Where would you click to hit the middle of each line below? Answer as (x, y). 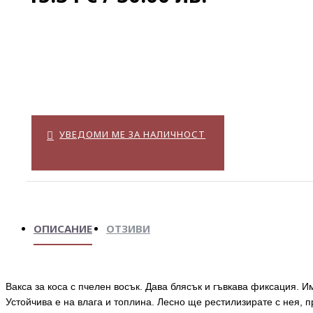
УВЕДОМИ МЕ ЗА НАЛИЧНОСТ (133, 134)
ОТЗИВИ (128, 228)
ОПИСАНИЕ (63, 228)
